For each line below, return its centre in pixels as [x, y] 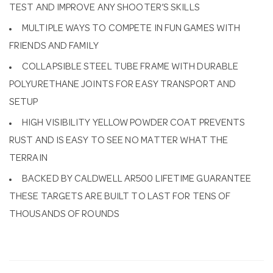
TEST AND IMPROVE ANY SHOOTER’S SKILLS [105, 9]
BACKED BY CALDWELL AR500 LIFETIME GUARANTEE [137, 180]
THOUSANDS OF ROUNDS [64, 215]
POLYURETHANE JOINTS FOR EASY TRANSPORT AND [123, 85]
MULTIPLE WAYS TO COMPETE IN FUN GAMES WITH [131, 29]
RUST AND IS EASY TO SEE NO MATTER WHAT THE [119, 141]
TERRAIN [28, 159]
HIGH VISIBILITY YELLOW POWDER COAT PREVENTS [134, 124]
